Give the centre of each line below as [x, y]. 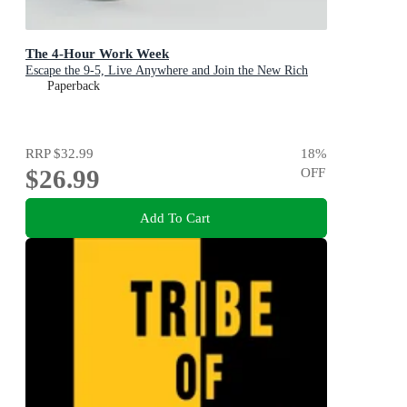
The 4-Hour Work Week [97, 54]
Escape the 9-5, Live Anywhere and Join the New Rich [167, 71]
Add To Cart [174, 217]
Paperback [74, 86]
